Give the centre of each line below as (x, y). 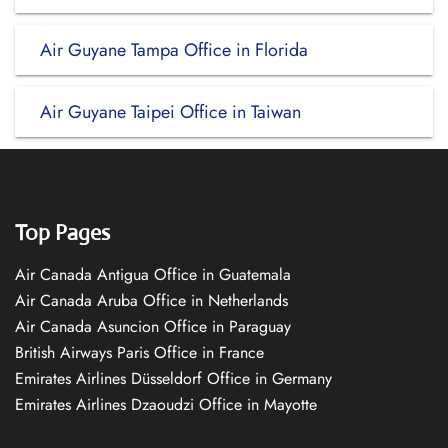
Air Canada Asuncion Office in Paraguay (153, 326)
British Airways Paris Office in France (139, 352)
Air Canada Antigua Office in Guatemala (153, 274)
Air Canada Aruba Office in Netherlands (151, 300)
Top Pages (62, 232)
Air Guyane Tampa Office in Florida (174, 50)
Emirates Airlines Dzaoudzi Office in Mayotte (166, 404)
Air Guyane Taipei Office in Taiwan (170, 112)
